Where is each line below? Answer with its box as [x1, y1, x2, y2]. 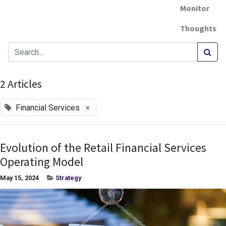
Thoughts [180, 23, 216, 33]
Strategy [55, 174, 81, 182]
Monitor [180, 3, 209, 13]
